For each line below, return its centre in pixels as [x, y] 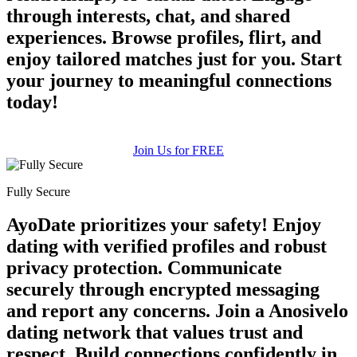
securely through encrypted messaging [163, 290]
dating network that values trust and [155, 333]
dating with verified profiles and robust [167, 247]
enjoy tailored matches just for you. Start [174, 59]
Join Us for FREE [178, 150]
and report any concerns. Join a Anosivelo [177, 311]
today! [32, 102]
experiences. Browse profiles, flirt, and [164, 37]
